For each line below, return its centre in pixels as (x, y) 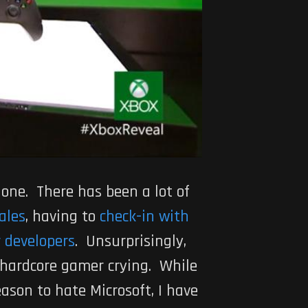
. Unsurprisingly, (130, 242)
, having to (62, 217)
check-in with (144, 217)
